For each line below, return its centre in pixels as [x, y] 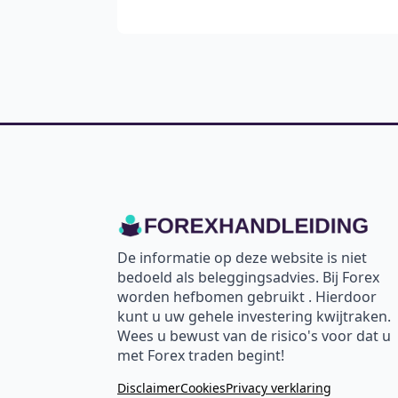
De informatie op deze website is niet [242, 257]
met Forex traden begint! [201, 355]
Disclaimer [149, 387]
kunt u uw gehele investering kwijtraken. [254, 316]
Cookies [203, 387]
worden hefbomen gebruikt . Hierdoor [247, 296]
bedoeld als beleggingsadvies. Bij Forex [248, 277]
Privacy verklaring [279, 387]
